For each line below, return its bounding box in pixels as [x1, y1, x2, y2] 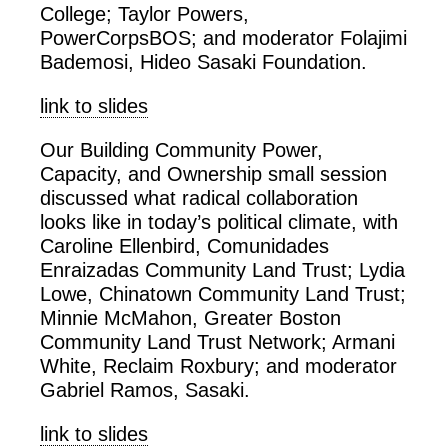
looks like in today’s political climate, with [40, 210, 398, 233]
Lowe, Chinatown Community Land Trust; [40, 282, 406, 305]
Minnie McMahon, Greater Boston [40, 306, 341, 329]
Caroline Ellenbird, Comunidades [40, 234, 329, 257]
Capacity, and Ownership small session [40, 162, 387, 185]
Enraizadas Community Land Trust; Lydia [40, 258, 405, 281]
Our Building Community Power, [40, 138, 323, 161]
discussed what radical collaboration [40, 186, 358, 209]
